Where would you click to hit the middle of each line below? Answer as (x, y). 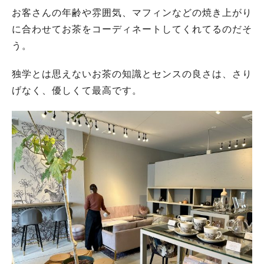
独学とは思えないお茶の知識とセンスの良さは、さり (132, 74)
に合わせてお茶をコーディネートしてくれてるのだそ (132, 29)
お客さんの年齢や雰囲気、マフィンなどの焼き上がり (132, 12)
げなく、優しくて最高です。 (77, 90)
